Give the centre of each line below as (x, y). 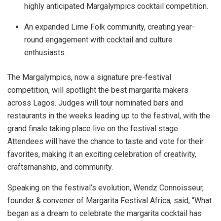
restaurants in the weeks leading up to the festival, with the (109, 115)
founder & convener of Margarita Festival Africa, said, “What (110, 200)
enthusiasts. (45, 52)
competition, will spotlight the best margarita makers (98, 90)
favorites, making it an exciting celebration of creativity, (102, 154)
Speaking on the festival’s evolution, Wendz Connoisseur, (106, 187)
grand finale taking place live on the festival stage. (93, 128)
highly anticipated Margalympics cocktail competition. (116, 6)
